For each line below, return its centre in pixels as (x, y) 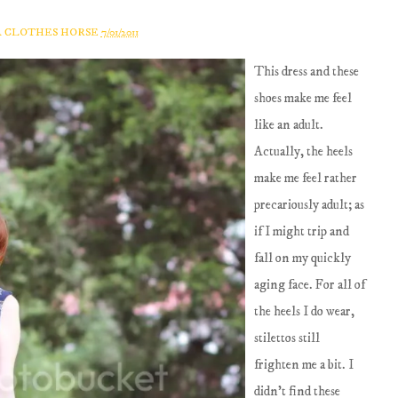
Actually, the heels (304, 151)
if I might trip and (302, 231)
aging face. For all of (310, 285)
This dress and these (307, 72)
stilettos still (287, 338)
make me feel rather (306, 178)
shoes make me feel (303, 98)
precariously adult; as (310, 205)
